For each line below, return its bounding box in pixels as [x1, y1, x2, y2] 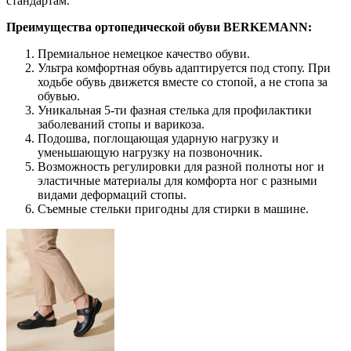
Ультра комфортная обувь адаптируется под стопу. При [38, 60, 331, 74]
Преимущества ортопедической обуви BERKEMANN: [6, 20, 312, 34]
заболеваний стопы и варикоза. [38, 117, 204, 131]
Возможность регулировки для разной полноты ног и [38, 159, 324, 173]
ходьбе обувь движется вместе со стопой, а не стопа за [38, 74, 327, 89]
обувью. [38, 89, 80, 103]
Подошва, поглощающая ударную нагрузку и [38, 131, 279, 145]
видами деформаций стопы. [38, 187, 186, 201]
